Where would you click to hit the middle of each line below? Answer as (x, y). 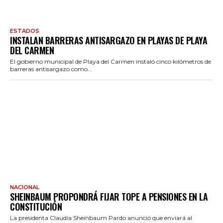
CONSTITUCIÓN (36, 207)
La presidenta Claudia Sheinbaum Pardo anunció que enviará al (101, 218)
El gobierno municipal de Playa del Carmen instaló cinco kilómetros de (111, 61)
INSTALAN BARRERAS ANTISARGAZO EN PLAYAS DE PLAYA (109, 40)
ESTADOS (25, 31)
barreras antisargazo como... (51, 69)
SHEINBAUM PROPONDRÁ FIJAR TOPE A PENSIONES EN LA (109, 197)
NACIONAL (25, 187)
